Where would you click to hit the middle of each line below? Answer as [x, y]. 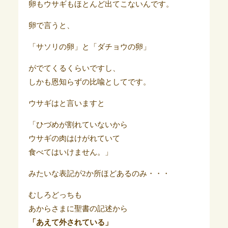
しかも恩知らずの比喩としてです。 [89, 82]
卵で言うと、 [51, 25]
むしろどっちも [55, 195]
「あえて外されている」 [70, 222]
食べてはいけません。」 [70, 152]
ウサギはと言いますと [66, 103]
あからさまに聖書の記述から [78, 208]
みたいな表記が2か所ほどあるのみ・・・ [99, 173]
